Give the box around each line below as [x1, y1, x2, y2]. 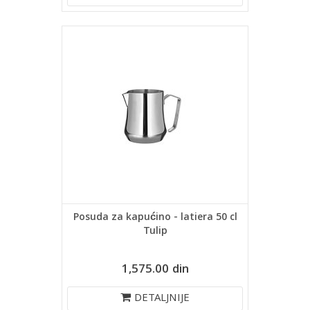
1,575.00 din [121, 260, 189, 280]
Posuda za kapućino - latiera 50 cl [73, 210, 237, 226]
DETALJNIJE [134, 290, 190, 308]
